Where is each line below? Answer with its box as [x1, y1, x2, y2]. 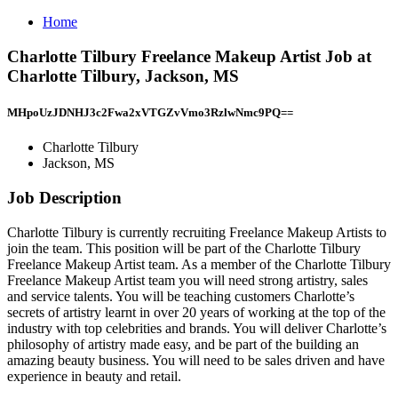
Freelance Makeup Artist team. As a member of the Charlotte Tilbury [7, 256, 391, 272]
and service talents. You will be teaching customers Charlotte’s [7, 288, 354, 304]
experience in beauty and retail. [7, 368, 181, 384]
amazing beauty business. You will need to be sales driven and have [7, 352, 385, 368]
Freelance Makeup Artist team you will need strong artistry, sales [7, 272, 368, 288]
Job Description [7, 187, 122, 207]
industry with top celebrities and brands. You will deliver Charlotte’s [7, 320, 386, 336]
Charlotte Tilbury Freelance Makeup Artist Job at [7, 46, 371, 66]
